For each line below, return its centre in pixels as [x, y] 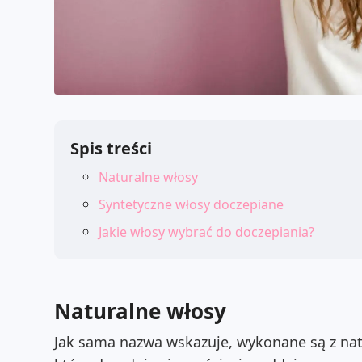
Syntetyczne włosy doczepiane [191, 204]
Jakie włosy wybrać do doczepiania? [206, 232]
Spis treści [111, 148]
